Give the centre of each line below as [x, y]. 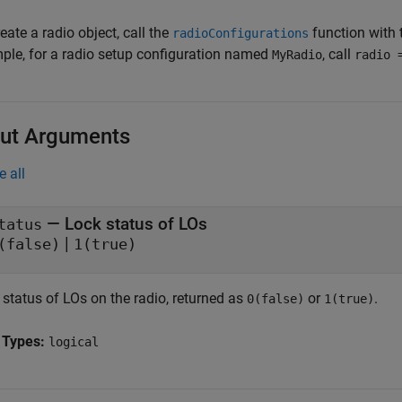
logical [74, 342]
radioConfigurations [240, 33]
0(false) [275, 299]
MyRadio [297, 55]
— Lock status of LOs [125, 224]
